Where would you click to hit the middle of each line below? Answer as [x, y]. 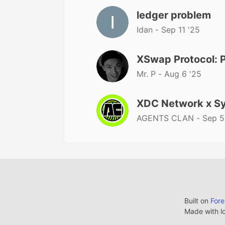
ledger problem [174, 15]
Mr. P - [150, 74]
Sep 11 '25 [181, 29]
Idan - [149, 29]
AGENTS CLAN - [170, 118]
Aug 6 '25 [183, 74]
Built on [197, 201]
